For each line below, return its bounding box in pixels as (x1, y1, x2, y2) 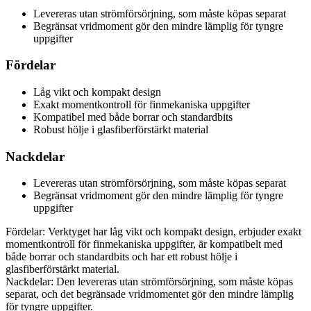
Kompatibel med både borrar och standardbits (33, 110, 233, 123)
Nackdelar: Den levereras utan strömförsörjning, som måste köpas (6, 276, 293, 288)
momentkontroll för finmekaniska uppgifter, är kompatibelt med (6, 238, 283, 251)
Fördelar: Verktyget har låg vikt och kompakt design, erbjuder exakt (6, 226, 301, 238)
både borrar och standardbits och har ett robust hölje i (6, 251, 237, 263)
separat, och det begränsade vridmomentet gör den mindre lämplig (6, 288, 294, 301)
